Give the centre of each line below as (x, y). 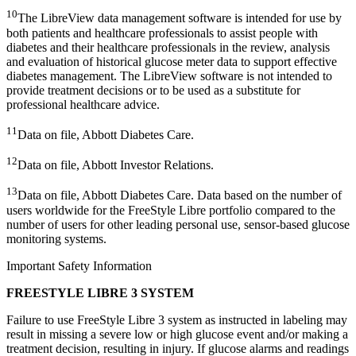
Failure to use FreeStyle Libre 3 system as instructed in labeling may (177, 319)
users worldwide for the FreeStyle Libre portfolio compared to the (171, 210)
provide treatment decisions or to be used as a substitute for (153, 90)
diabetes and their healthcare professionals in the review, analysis (168, 47)
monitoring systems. (56, 238)
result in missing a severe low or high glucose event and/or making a (177, 334)
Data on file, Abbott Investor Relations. (116, 165)
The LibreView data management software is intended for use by (180, 18)
